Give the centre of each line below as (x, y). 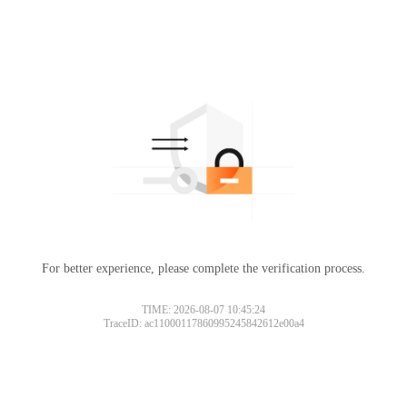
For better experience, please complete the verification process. (203, 268)
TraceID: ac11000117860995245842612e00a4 (203, 323)
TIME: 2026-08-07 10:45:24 (203, 309)
